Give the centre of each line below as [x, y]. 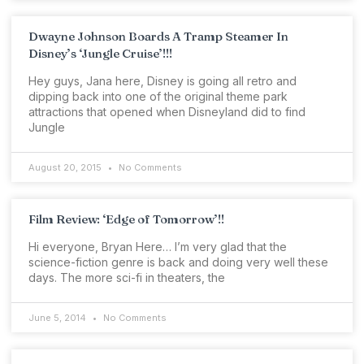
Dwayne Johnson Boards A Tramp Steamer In [158, 37]
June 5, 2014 [58, 318]
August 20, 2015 [66, 168]
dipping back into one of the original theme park [158, 97]
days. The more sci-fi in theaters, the [127, 278]
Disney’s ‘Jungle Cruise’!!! [100, 54]
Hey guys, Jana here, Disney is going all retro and [162, 81]
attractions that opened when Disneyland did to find [167, 112]
